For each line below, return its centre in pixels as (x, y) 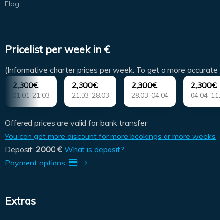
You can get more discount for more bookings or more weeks (110, 136)
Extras (20, 201)
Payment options (36, 163)
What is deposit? (94, 150)
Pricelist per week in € (57, 49)
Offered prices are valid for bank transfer (76, 123)
